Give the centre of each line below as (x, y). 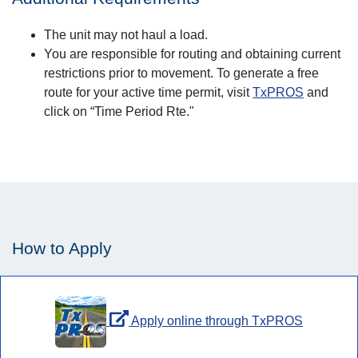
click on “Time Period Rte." (119, 111)
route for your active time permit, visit (148, 92)
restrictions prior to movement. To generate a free (181, 73)
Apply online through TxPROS (216, 321)
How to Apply (62, 248)
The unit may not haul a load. (126, 35)
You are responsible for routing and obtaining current (192, 54)
